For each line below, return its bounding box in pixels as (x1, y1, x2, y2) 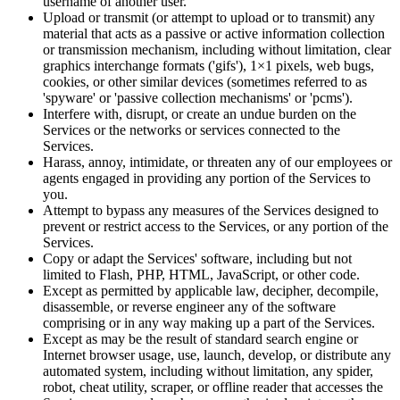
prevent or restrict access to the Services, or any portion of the (43, 219, 388, 235)
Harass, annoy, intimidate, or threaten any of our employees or (43, 154, 392, 171)
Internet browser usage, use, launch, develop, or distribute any (43, 347, 391, 363)
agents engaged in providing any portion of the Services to (43, 171, 371, 187)
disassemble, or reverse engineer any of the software (43, 299, 336, 315)
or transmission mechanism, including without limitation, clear (43, 42, 391, 58)
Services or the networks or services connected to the (43, 122, 340, 138)
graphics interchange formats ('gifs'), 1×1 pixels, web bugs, (43, 58, 374, 74)
